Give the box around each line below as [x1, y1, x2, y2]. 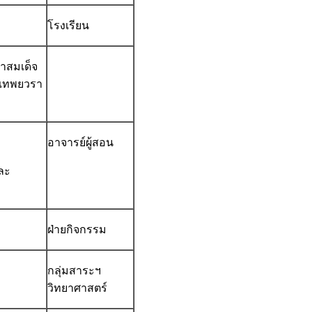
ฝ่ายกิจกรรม [47, 224, 107, 236]
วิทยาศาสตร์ [47, 282, 107, 295]
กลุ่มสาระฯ [47, 265, 101, 277]
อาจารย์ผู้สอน [47, 136, 114, 149]
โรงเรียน [47, 19, 89, 32]
